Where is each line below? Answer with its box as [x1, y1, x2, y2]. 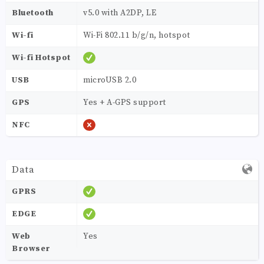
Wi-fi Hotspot [12, 52, 71, 63]
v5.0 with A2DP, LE [83, 7, 156, 18]
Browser [12, 243, 51, 254]
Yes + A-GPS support [83, 97, 166, 108]
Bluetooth [12, 7, 54, 18]
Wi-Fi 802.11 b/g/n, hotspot [83, 29, 190, 41]
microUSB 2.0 [83, 74, 136, 85]
